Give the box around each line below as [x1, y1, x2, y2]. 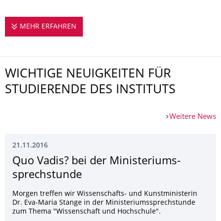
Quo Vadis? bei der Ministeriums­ [12, 156, 181, 167]
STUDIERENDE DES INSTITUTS [5, 84, 176, 96]
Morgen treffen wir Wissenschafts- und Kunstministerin [12, 191, 197, 197]
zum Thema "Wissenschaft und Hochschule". [12, 209, 161, 215]
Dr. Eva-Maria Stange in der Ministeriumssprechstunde [12, 200, 195, 206]
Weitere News [169, 113, 216, 121]
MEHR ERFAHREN [19, 24, 76, 30]
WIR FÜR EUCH [84, 24, 133, 30]
